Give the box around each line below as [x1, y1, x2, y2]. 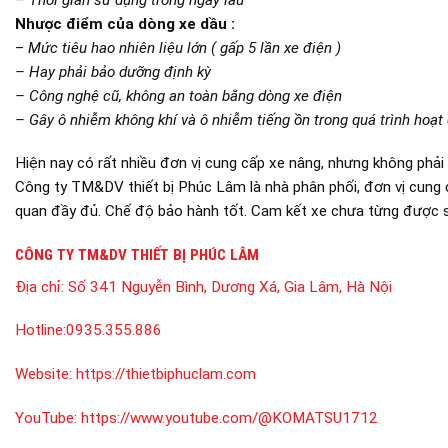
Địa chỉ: [15, 277, 68, 296]
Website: [15, 365, 76, 384]
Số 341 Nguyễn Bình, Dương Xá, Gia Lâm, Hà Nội [68, 277, 392, 296]
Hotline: [15, 321, 66, 340]
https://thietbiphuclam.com [76, 365, 256, 384]
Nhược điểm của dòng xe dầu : [15, 14, 235, 33]
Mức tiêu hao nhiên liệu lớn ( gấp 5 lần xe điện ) [28, 38, 341, 57]
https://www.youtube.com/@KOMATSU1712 [81, 408, 378, 427]
